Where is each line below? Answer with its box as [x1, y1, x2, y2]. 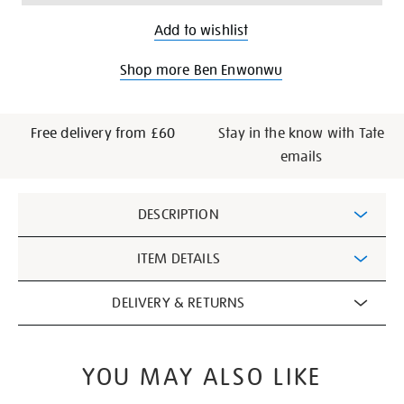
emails [280, 147, 323, 166]
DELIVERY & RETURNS [112, 293, 245, 312]
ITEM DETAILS [136, 249, 220, 268]
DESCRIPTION [138, 205, 219, 224]
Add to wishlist [154, 21, 249, 40]
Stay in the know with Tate [218, 124, 385, 142]
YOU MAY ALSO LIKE [81, 362, 323, 392]
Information [17, 219, 139, 250]
